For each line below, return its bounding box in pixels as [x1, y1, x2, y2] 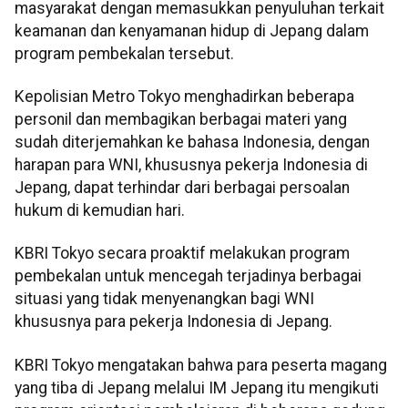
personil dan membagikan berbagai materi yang [15, 109, 347, 128]
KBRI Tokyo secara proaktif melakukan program [15, 244, 350, 263]
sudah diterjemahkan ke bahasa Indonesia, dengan [15, 132, 370, 151]
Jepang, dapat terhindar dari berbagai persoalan [15, 178, 350, 197]
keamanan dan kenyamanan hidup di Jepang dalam [15, 21, 369, 40]
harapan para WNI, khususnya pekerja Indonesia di [15, 155, 368, 174]
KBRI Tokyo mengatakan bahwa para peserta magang [15, 355, 387, 374]
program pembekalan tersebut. [15, 44, 234, 63]
